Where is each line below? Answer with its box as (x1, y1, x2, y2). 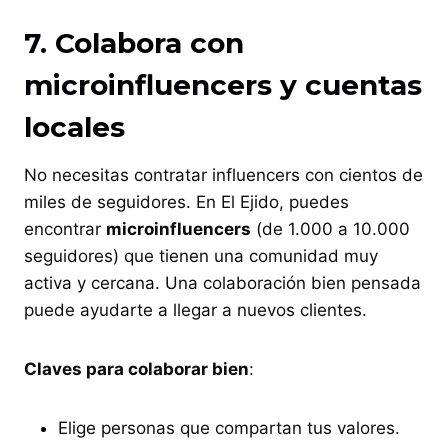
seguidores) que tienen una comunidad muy (24, 245, 378, 266)
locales (24, 109, 125, 144)
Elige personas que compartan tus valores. (58, 417, 400, 438)
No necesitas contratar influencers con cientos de (24, 164, 423, 185)
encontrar (24, 218, 106, 239)
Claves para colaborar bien (24, 358, 249, 379)
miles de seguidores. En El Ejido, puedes (24, 191, 349, 212)
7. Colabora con (24, 25, 244, 60)
